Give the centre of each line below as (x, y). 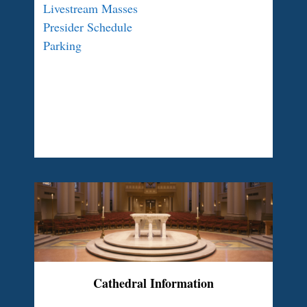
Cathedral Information (153, 283)
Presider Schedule (88, 27)
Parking (62, 45)
